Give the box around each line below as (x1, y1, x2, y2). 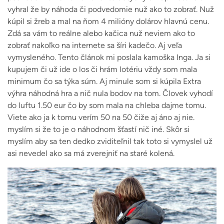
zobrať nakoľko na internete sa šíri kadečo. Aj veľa (7, 40, 182, 50)
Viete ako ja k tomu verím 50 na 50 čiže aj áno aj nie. (7, 112, 194, 122)
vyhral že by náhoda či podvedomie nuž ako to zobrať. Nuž (7, 4, 214, 14)
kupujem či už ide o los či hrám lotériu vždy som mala (7, 64, 197, 74)
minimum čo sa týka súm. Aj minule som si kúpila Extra (7, 76, 201, 86)
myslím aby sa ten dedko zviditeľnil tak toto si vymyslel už (7, 136, 212, 146)
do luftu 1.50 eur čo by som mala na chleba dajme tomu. (7, 100, 206, 110)
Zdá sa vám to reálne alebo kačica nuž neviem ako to (7, 28, 195, 38)
